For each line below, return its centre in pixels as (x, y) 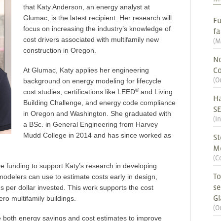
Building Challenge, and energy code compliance (99, 103)
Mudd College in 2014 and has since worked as (97, 135)
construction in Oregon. (60, 50)
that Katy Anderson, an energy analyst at (87, 7)
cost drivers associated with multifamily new (91, 39)
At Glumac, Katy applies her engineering (86, 70)
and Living (157, 92)
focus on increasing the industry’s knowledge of (97, 29)
